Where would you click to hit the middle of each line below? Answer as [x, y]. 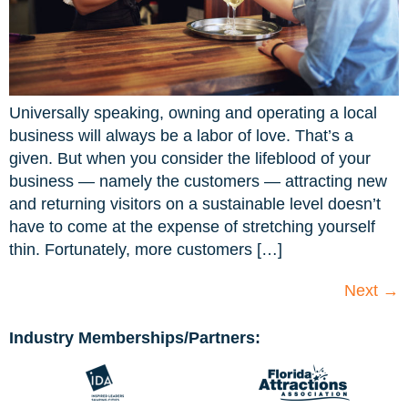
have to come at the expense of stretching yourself [192, 227]
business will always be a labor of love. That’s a [181, 136]
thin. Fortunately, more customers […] [146, 250]
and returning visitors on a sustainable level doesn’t [195, 204]
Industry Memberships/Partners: [135, 338]
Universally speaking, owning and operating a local [193, 113]
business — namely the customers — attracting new [198, 182]
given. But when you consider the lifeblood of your [190, 159]
